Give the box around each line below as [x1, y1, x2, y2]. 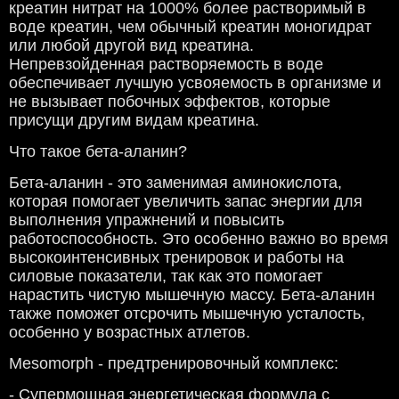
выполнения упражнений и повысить [9, 211, 284, 230]
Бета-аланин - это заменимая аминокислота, [9, 174, 342, 192]
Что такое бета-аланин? [9, 142, 187, 161]
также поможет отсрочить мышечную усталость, [9, 305, 365, 323]
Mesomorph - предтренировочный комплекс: [9, 354, 338, 373]
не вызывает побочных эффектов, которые [9, 93, 330, 111]
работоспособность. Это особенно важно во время [9, 230, 388, 248]
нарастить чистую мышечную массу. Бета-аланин [9, 286, 375, 305]
